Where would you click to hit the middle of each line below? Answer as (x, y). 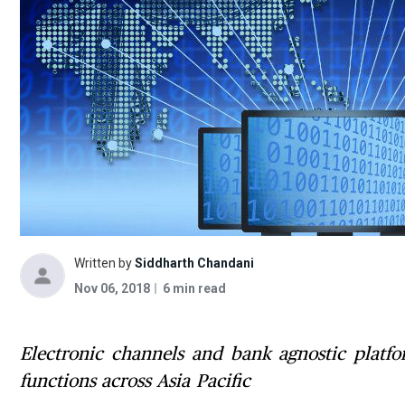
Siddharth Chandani (194, 263)
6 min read (194, 288)
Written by (103, 263)
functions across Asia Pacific (135, 381)
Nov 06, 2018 (112, 288)
